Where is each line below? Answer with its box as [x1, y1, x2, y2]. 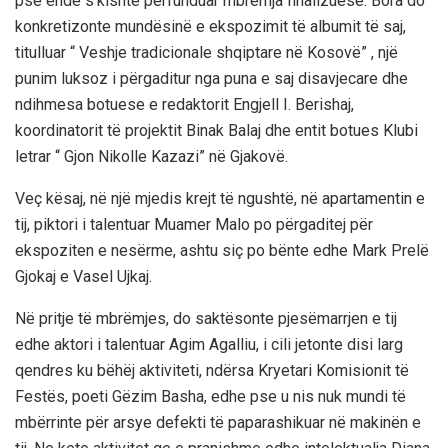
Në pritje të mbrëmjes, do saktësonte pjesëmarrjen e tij [15, 308, 397, 328]
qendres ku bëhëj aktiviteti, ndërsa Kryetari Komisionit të [15, 360, 409, 380]
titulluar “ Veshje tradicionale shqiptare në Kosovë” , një [15, 42, 398, 62]
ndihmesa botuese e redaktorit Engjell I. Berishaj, [15, 94, 354, 114]
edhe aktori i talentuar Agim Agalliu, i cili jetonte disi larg [15, 334, 403, 354]
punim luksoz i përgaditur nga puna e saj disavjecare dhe [15, 68, 408, 88]
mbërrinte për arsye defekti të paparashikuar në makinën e [15, 412, 421, 432]
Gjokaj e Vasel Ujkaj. [15, 266, 152, 286]
